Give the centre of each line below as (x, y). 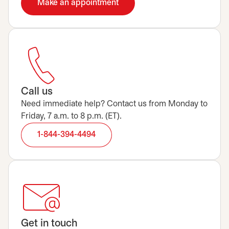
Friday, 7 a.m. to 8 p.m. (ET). (71, 116)
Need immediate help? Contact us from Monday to (114, 104)
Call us (37, 92)
